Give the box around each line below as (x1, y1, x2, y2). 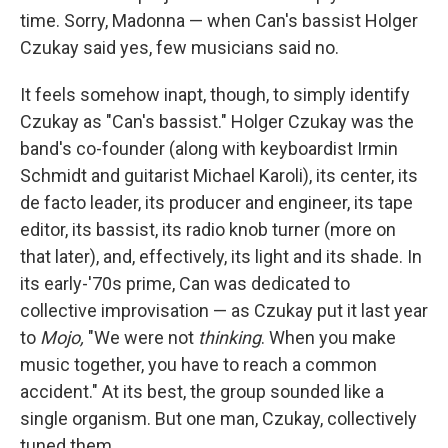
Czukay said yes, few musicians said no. (20, 37, 339, 59)
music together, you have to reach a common (20, 354, 377, 376)
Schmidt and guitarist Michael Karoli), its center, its (20, 165, 418, 187)
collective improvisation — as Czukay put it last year (20, 300, 428, 322)
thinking (198, 327, 261, 349)
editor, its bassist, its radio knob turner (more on (20, 219, 396, 241)
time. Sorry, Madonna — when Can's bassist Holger (20, 10, 418, 32)
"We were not (88, 327, 198, 349)
